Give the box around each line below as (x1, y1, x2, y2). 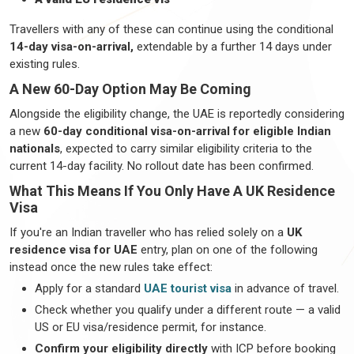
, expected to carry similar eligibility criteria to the (60, 141, 312, 156)
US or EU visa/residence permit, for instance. (35, 320, 266, 334)
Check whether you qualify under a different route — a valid (35, 303, 341, 317)
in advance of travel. (232, 281, 339, 296)
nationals (9, 141, 60, 156)
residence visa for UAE (9, 243, 137, 257)
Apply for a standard (35, 281, 144, 296)
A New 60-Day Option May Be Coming (9, 81, 251, 97)
